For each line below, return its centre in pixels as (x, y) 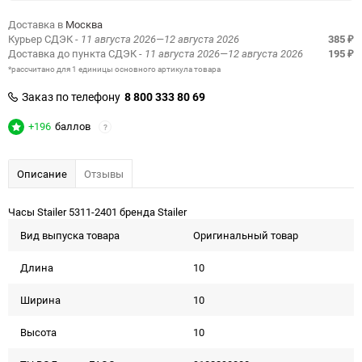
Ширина (40, 300)
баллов (73, 126)
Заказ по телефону (71, 97)
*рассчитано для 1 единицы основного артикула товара (114, 69)
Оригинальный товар (246, 235)
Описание (42, 174)
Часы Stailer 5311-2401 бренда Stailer (97, 212)
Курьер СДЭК (42, 39)
